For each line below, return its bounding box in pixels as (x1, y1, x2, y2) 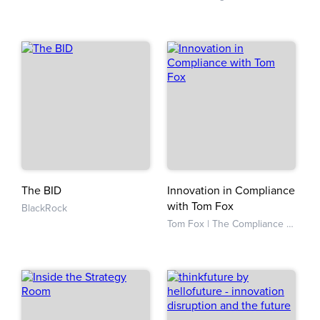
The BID (21, 184, 61, 198)
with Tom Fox (167, 199, 234, 214)
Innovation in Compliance (167, 184, 295, 198)
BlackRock (21, 202, 67, 214)
